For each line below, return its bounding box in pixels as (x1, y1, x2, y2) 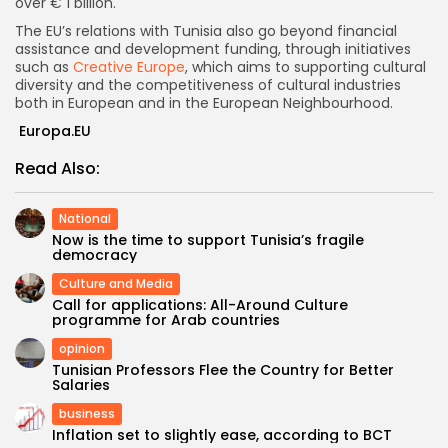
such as (15, 56, 73, 77)
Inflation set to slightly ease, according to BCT (52, 424, 392, 445)
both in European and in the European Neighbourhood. (15, 92, 393, 113)
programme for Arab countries (52, 309, 280, 330)
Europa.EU (15, 120, 91, 141)
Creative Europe (73, 56, 185, 77)
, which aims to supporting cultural (185, 56, 426, 77)
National (59, 209, 111, 227)
